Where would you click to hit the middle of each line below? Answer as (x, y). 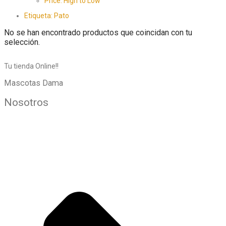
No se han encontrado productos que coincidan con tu (98, 32)
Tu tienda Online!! (31, 66)
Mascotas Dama (34, 83)
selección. (22, 42)
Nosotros (26, 103)
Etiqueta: (39, 15)
